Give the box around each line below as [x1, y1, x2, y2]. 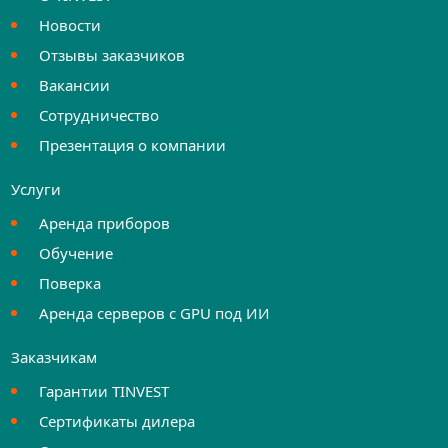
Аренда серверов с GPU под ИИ [39, 303, 271, 323]
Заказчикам [11, 347, 98, 367]
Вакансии [39, 75, 111, 95]
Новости [39, 15, 102, 35]
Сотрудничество [39, 105, 160, 125]
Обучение [39, 243, 114, 263]
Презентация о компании [39, 135, 227, 155]
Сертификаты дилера [39, 411, 196, 431]
